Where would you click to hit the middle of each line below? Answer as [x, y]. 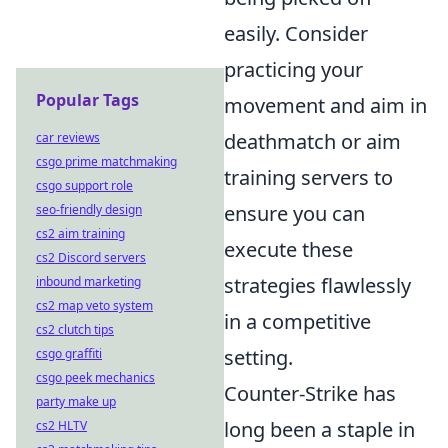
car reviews [68, 137]
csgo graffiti [69, 353]
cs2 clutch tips [75, 329]
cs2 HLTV [61, 425]
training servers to [308, 177]
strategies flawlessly [317, 285]
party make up [76, 401]
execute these [288, 249]
